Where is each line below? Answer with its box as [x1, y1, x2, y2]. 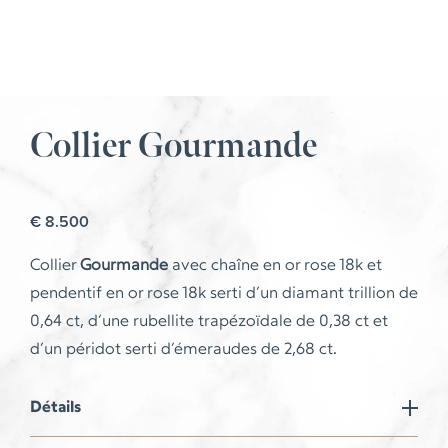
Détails [30, 400, 81, 416]
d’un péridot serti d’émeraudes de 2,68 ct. [30, 342, 337, 358]
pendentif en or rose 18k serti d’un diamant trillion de [30, 286, 418, 302]
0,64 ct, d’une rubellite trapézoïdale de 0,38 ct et [30, 314, 388, 330]
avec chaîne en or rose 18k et [168, 258, 382, 274]
